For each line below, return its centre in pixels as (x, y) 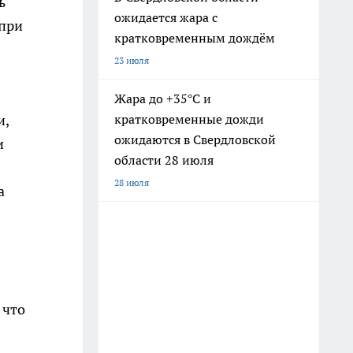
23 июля (132, 60)
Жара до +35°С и (163, 98)
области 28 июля (164, 160)
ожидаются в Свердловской (195, 139)
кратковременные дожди (189, 119)
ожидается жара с (166, 17)
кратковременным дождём (195, 38)
